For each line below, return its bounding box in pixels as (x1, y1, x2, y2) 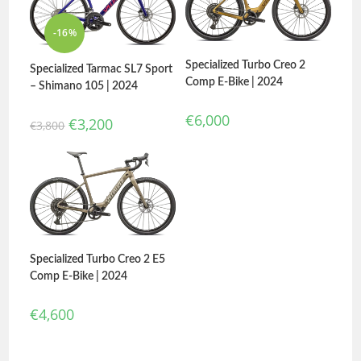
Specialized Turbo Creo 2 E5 (30, 254, 166, 266)
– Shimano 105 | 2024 (30, 81, 139, 93)
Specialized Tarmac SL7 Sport (30, 64, 173, 76)
